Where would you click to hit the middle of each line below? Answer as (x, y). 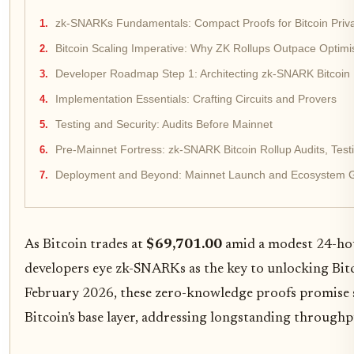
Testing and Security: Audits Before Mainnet (164, 125)
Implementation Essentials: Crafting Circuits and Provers (196, 100)
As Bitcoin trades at (85, 245)
